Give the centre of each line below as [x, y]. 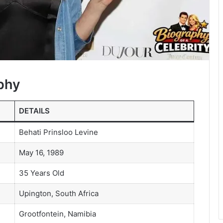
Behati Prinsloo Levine [58, 132]
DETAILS [34, 111]
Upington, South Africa [58, 193]
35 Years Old [41, 173]
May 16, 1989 [41, 152]
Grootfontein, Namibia [57, 214]
